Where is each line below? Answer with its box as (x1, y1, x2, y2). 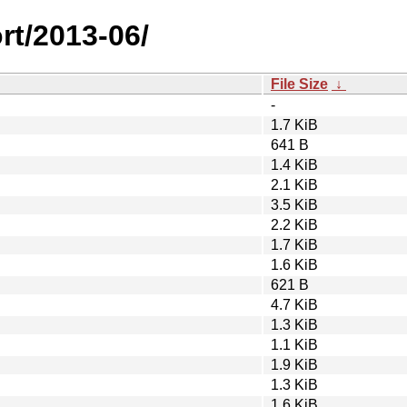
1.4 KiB (271, 156, 318, 173)
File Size (271, 75, 328, 92)
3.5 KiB (271, 196, 318, 213)
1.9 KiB (271, 356, 318, 372)
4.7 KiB (271, 296, 318, 313)
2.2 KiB (271, 216, 318, 233)
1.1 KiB (271, 336, 318, 352)
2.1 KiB (271, 176, 318, 193)
